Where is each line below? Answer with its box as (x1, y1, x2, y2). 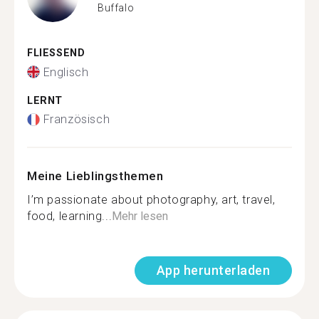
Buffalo (98, 1, 135, 14)
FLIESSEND (27, 47, 78, 59)
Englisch (43, 65, 89, 79)
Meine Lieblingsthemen (27, 169, 164, 183)
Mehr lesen (112, 209, 169, 223)
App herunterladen (156, 263, 270, 278)
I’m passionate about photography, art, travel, (27, 193, 276, 206)
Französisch (43, 113, 110, 126)
